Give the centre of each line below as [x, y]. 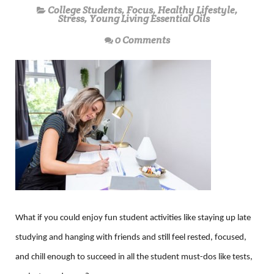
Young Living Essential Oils [150, 19]
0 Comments [142, 40]
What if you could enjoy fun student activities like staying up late [133, 218]
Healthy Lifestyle [196, 10]
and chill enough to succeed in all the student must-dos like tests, [134, 257]
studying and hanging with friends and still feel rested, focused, [131, 238]
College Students [84, 10]
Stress [71, 19]
